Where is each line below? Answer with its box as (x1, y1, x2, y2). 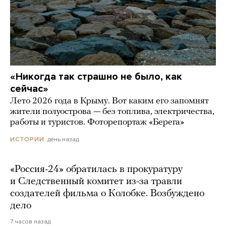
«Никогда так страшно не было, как (10, 71, 182, 83)
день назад (47, 136, 79, 143)
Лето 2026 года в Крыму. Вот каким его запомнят (10, 96, 209, 106)
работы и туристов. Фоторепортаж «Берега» (10, 118, 184, 128)
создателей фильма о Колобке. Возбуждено (10, 189, 204, 199)
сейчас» (10, 83, 48, 95)
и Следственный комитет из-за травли (10, 177, 182, 187)
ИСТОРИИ (10, 136, 44, 143)
